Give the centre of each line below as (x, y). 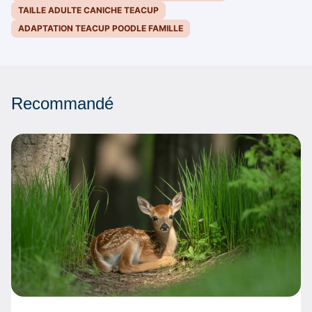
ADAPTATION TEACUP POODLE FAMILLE (101, 29)
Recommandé (62, 104)
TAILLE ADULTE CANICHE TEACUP (88, 10)
